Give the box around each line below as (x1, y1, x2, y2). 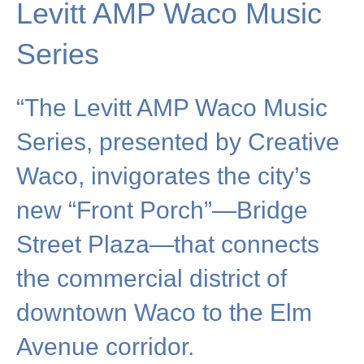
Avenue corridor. (16, 332, 194, 360)
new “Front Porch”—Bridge (16, 196, 308, 223)
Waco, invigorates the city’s (16, 162, 311, 189)
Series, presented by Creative (16, 128, 340, 155)
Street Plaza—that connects (16, 230, 319, 258)
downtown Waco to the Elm (16, 298, 312, 326)
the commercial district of (16, 264, 287, 292)
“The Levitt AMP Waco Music (16, 93, 327, 121)
